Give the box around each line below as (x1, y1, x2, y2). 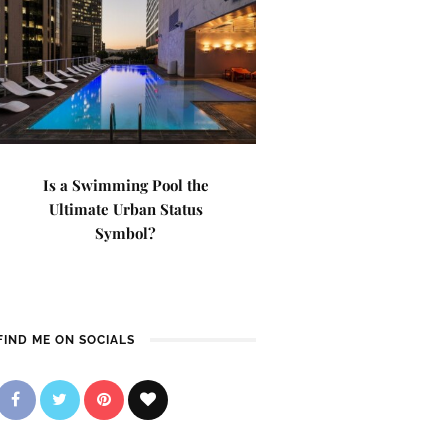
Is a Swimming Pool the (42, 175, 209, 195)
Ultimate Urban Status (48, 199, 203, 219)
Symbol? (95, 223, 157, 243)
